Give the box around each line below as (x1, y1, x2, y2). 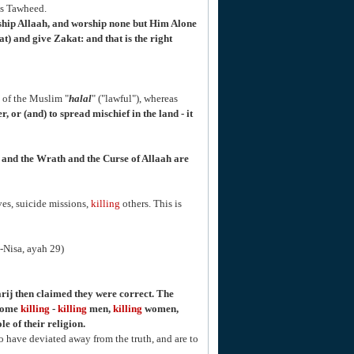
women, (142, 303, 179, 314)
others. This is (120, 198, 182, 209)
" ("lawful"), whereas (92, 92, 178, 104)
